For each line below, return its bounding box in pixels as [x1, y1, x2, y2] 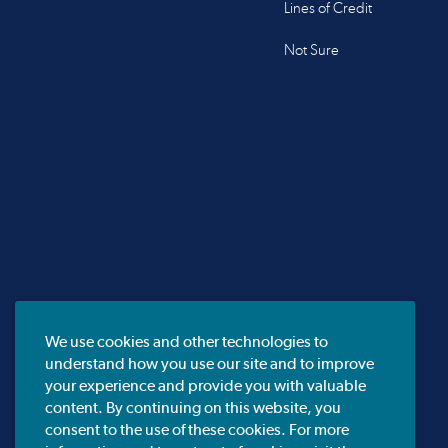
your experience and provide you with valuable [45, 376, 366, 395]
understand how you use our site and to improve [45, 354, 374, 373]
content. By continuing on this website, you [45, 398, 341, 417]
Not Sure [283, 41, 339, 59]
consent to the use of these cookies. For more [45, 420, 349, 439]
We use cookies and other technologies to [45, 332, 328, 351]
